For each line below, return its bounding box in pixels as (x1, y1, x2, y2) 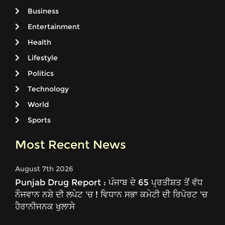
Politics (28, 69, 54, 78)
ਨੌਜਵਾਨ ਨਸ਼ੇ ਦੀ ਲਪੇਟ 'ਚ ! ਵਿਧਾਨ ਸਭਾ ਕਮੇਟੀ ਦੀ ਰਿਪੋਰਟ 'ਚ (15, 189, 207, 200)
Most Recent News (15, 138, 126, 152)
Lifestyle (28, 53, 58, 63)
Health (28, 38, 51, 47)
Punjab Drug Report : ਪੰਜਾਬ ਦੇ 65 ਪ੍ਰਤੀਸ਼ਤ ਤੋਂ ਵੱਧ (15, 177, 203, 188)
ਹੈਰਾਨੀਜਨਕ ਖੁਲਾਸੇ (15, 201, 75, 212)
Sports (28, 116, 51, 125)
